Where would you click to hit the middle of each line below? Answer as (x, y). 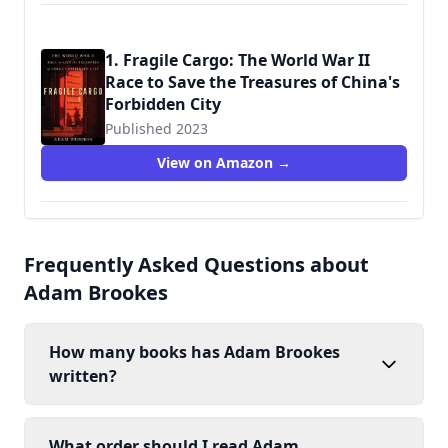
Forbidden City (163, 104)
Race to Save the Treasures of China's (252, 82)
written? (83, 376)
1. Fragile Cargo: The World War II (237, 60)
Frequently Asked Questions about (196, 264)
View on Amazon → (224, 162)
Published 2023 (156, 128)
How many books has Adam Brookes (194, 352)
